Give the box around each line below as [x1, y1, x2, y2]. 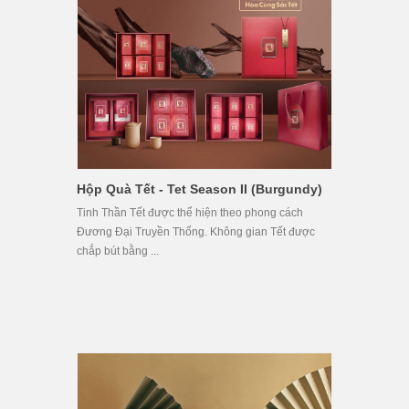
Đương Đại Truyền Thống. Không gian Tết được [77, 225, 315, 238]
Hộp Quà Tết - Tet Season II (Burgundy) [77, 181, 322, 196]
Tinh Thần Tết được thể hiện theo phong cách [77, 205, 303, 219]
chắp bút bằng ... [77, 244, 159, 257]
